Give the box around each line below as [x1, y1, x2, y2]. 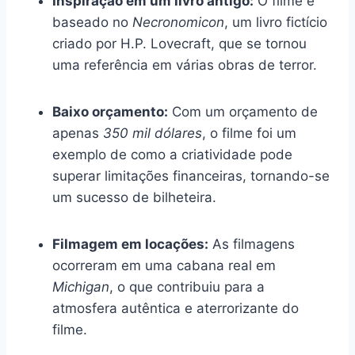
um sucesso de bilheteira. [52, 189, 216, 205]
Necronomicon [132, 13, 224, 30]
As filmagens [208, 235, 295, 252]
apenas [52, 124, 103, 141]
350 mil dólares [103, 124, 202, 141]
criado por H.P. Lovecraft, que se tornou [52, 35, 307, 52]
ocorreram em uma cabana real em [52, 257, 276, 273]
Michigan [52, 278, 109, 295]
